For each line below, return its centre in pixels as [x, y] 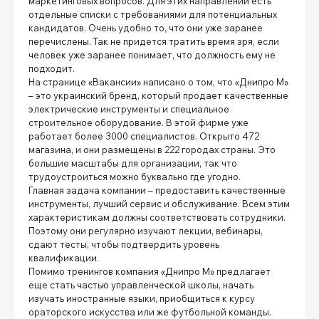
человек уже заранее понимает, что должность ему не [152, 54]
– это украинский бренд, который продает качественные [158, 95]
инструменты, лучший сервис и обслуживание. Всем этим [159, 203]
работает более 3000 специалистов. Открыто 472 [144, 136]
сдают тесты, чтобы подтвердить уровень [124, 244]
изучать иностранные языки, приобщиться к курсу [142, 298]
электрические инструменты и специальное [129, 109]
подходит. [53, 68]
